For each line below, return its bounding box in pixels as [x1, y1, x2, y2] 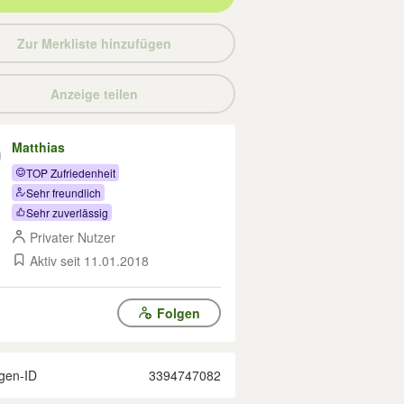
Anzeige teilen [50, 85, 138, 103]
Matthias [12, 138, 65, 156]
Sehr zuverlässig [26, 204, 108, 220]
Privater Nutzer [30, 228, 115, 246]
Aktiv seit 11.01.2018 [30, 252, 149, 270]
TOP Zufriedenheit [26, 164, 115, 180]
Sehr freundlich [26, 184, 101, 200]
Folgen [156, 304, 200, 322]
